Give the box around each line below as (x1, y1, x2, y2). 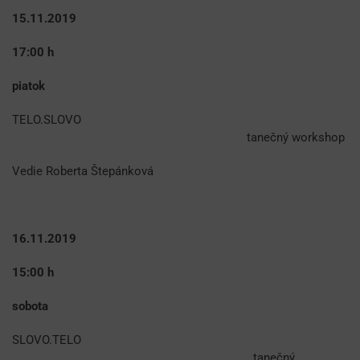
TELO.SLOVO (12, 112, 84, 128)
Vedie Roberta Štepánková (12, 164, 153, 179)
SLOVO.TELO (12, 333, 81, 348)
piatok (12, 79, 45, 94)
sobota (12, 299, 48, 314)
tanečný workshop (12, 130, 345, 145)
